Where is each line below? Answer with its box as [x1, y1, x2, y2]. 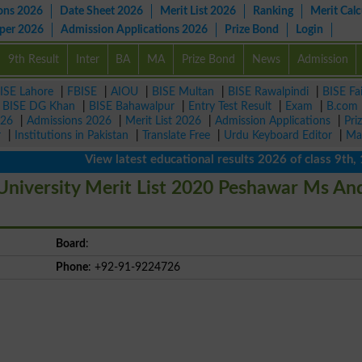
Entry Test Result [188, 100, 271, 112]
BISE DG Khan [2, 100, 75, 112]
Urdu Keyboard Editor [224, 129, 332, 141]
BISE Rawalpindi [228, 86, 309, 98]
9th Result [7, 53, 59, 65]
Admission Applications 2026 [61, 23, 208, 36]
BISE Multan [152, 86, 214, 98]
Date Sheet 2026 [60, 5, 143, 17]
